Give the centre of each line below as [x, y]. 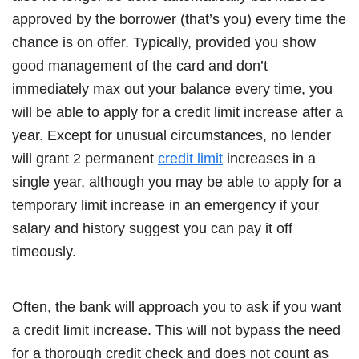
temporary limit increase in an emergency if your [165, 205]
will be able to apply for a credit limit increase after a [177, 112]
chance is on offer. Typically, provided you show [164, 42]
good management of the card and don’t [140, 65]
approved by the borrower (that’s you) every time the [179, 19]
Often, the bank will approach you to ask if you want [177, 307]
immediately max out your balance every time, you [172, 89]
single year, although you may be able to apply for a [177, 182]
